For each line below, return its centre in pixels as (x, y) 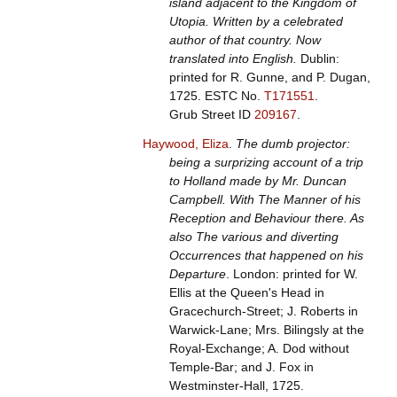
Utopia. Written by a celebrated (256, 22)
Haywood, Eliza (185, 144)
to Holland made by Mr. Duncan (257, 181)
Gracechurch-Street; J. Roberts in (263, 311)
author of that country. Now (245, 40)
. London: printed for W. (292, 274)
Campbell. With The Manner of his (265, 200)
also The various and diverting (253, 237)
